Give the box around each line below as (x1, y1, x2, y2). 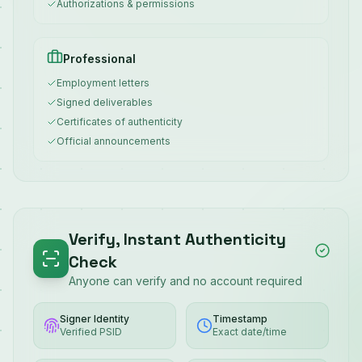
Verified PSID (60, 326, 122, 338)
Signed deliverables (57, 96, 153, 108)
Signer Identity (60, 313, 129, 325)
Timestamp (213, 313, 267, 325)
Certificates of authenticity (57, 116, 183, 128)
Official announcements (57, 135, 170, 147)
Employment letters (57, 77, 149, 89)
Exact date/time (213, 326, 287, 338)
